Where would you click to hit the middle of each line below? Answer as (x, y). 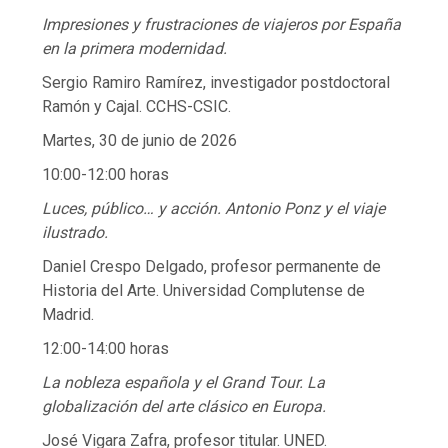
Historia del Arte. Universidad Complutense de (204, 291)
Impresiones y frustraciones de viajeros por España (222, 25)
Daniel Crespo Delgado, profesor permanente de (212, 267)
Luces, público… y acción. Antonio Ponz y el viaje (214, 209)
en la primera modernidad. (135, 49)
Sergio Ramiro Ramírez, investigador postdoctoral (216, 83)
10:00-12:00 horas (106, 175)
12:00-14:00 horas (106, 349)
